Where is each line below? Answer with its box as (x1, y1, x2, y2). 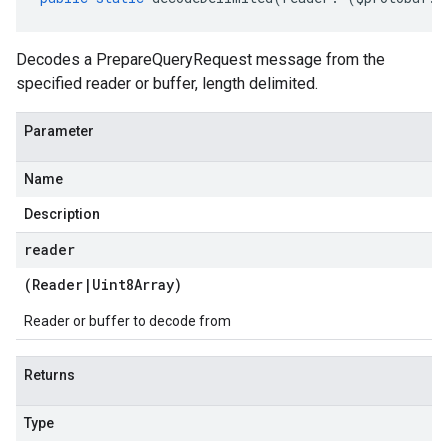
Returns (24, 367, 75, 383)
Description (24, 206, 100, 222)
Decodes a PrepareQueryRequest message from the (16, 50, 385, 69)
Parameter (24, 123, 94, 139)
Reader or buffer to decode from (24, 313, 231, 329)
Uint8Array (92, 275, 174, 294)
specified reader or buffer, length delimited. (16, 74, 318, 93)
